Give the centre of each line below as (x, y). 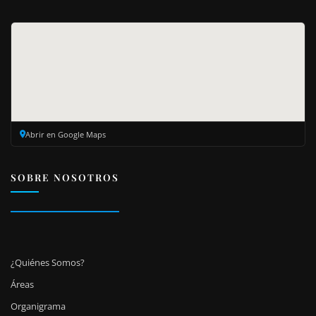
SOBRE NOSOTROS (65, 177)
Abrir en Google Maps (65, 134)
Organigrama (38, 306)
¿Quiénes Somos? (48, 263)
